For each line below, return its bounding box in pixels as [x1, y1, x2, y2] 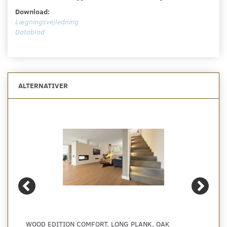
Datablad [15, 26, 45, 36]
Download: [15, 6, 50, 16]
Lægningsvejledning [15, 16, 79, 26]
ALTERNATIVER [18, 80, 68, 90]
